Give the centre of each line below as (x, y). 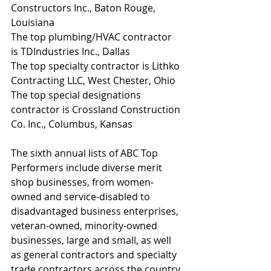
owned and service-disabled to (82, 197)
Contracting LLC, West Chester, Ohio (93, 81)
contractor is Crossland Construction (97, 110)
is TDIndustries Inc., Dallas (70, 52)
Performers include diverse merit (88, 168)
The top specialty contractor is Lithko (96, 66)
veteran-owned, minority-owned (85, 226)
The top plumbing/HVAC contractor (93, 37)
